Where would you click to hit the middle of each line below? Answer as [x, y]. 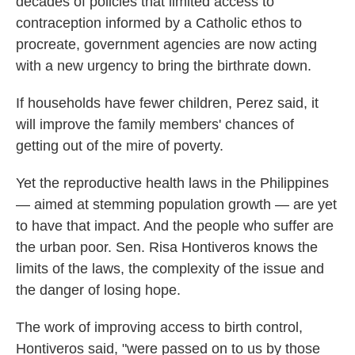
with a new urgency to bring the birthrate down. [164, 65]
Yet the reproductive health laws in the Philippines [172, 183]
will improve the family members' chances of [155, 124]
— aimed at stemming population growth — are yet [176, 204]
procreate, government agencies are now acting [166, 44]
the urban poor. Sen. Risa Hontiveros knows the [167, 247]
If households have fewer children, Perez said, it [167, 103]
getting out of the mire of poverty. [120, 145]
